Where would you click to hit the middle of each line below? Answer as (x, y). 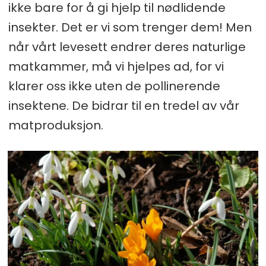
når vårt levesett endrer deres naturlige (127, 47)
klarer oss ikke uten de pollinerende (114, 86)
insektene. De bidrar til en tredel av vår (123, 105)
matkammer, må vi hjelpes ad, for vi (116, 66)
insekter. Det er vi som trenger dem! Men (130, 27)
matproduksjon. (56, 125)
